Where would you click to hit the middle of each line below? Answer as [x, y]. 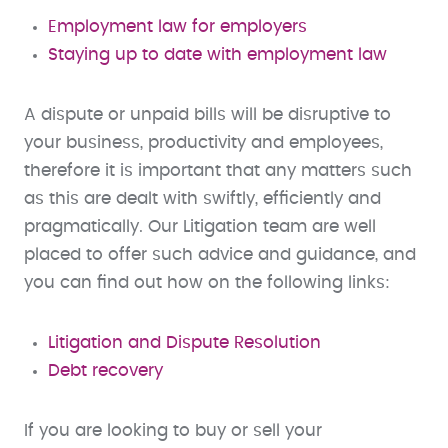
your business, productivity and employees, [203, 142]
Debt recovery [105, 370]
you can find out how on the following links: [207, 282]
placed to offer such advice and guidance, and [220, 254]
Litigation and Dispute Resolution [184, 342]
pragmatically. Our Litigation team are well [200, 226]
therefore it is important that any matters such [218, 170]
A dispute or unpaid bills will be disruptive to [207, 114]
